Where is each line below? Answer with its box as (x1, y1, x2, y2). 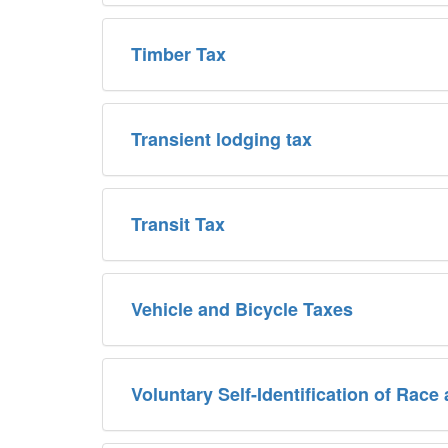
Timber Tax (131, 40, 226, 67)
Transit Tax (131, 210, 225, 237)
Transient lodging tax (131, 125, 312, 152)
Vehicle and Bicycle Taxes (131, 295, 353, 322)
